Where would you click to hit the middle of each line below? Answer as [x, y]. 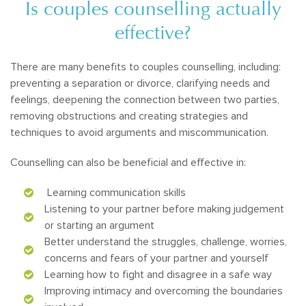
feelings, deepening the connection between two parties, [145, 100]
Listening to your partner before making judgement [164, 209]
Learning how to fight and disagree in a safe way [158, 275]
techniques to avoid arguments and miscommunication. [139, 133]
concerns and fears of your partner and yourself [156, 258]
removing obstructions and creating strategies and [129, 116]
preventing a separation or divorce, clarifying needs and [140, 83]
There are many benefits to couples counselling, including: [145, 67]
